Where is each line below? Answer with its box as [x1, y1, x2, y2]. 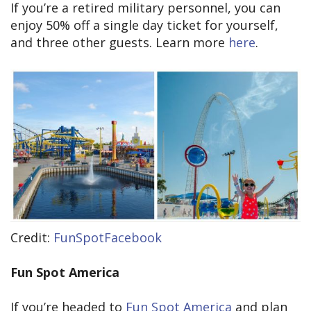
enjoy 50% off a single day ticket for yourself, [10, 16, 278, 33]
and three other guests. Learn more [10, 33, 228, 51]
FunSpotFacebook [53, 228, 162, 246]
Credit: [10, 228, 53, 246]
